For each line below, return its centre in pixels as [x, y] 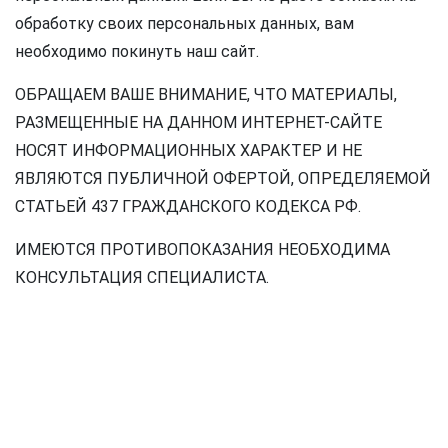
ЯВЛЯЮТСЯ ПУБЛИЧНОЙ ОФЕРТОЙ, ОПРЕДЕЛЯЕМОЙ [223, 179]
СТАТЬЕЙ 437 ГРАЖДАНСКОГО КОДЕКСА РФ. [188, 207]
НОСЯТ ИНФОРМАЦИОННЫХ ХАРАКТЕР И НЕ [188, 151]
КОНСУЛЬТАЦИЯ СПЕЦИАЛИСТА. [142, 278]
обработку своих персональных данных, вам [184, 24]
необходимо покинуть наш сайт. [137, 52]
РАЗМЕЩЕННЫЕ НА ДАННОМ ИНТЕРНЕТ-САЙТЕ [198, 123]
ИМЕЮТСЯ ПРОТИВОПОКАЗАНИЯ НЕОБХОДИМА [202, 250]
